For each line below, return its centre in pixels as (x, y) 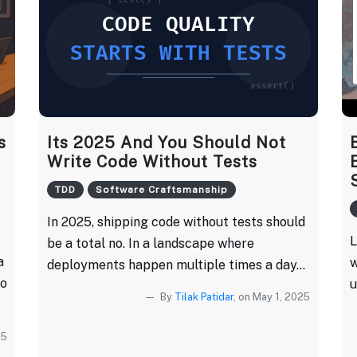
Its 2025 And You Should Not (167, 142)
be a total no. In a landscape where (151, 243)
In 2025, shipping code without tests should (176, 222)
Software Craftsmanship (161, 189)
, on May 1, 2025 (272, 296)
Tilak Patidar (204, 296)
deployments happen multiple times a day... (176, 265)
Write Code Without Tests (152, 161)
